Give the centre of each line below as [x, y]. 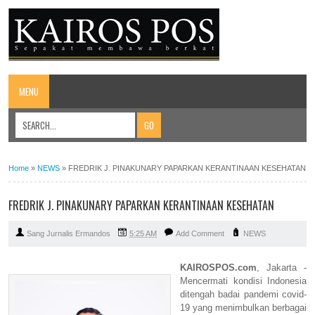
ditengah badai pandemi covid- [243, 294]
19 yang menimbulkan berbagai [243, 307]
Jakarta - [287, 267]
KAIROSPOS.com [218, 267]
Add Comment [200, 233]
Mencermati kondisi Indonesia [243, 281]
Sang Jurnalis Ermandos [69, 233]
